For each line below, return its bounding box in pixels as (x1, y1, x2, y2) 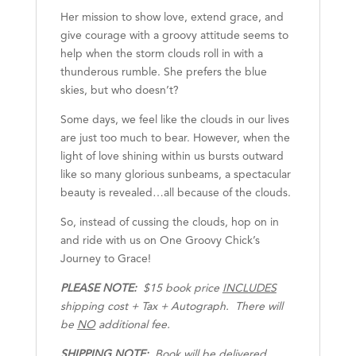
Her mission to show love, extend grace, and (60, 12, 284, 24)
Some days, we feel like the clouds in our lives (60, 114, 289, 126)
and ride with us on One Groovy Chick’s (60, 235, 260, 247)
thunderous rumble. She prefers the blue (60, 67, 267, 79)
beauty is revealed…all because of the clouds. (60, 188, 291, 199)
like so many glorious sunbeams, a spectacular (60, 169, 291, 181)
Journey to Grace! (60, 253, 151, 265)
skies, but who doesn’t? (60, 85, 179, 97)
